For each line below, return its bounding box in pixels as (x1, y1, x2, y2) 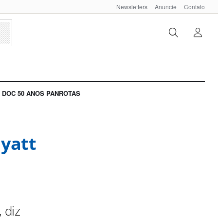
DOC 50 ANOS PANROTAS (2, 89, 80, 98)
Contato (184, 2, 205, 11)
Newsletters (116, 2, 147, 11)
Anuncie (155, 2, 177, 11)
